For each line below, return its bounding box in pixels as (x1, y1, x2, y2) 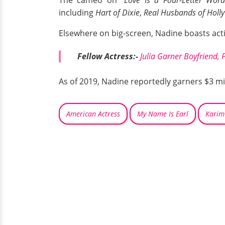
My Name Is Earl (137, 109, 188, 119)
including (59, 7, 95, 18)
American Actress (66, 109, 120, 119)
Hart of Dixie (95, 7, 140, 18)
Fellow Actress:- (77, 50, 140, 62)
